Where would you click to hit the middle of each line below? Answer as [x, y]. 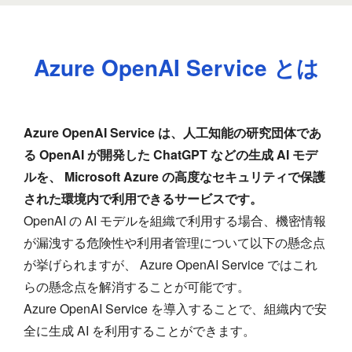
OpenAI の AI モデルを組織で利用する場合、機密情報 [175, 221]
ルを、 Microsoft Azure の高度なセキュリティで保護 [174, 177]
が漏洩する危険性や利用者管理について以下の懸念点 [174, 243]
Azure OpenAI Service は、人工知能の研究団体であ [172, 133]
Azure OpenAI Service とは [176, 68]
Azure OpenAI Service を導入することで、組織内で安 [175, 309]
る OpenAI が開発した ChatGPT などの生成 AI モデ [170, 155]
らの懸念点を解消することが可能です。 [137, 287]
